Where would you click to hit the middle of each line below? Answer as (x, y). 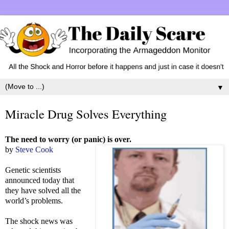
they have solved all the (43, 190)
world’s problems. (34, 200)
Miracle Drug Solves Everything (86, 114)
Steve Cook (34, 149)
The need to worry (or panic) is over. (68, 139)
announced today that (40, 180)
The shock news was (39, 221)
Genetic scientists (33, 170)
